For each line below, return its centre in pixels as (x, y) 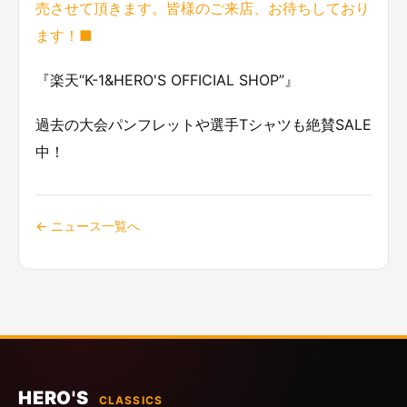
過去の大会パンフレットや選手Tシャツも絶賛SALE (203, 124)
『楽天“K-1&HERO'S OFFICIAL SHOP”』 (167, 79)
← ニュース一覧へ (88, 225)
